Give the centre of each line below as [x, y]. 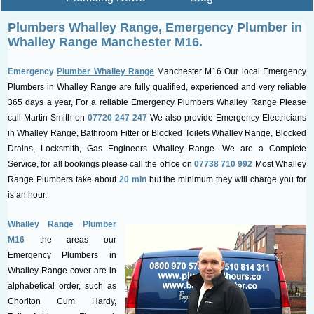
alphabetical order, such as [62, 286]
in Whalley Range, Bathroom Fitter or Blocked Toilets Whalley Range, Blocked [157, 133]
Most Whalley [279, 164]
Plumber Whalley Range [105, 71]
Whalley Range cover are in [62, 270]
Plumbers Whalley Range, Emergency [121, 27]
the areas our [70, 239]
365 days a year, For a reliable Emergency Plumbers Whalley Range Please [157, 102]
